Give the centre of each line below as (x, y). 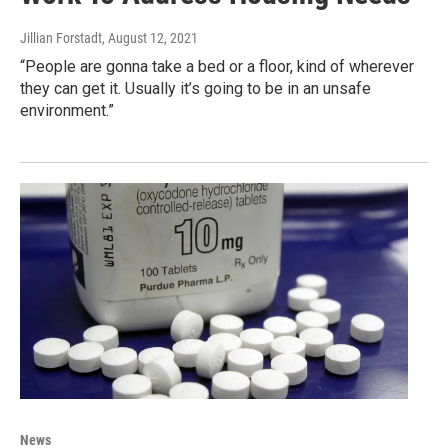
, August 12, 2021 (150, 37)
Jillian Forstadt (61, 37)
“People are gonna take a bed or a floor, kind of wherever (217, 66)
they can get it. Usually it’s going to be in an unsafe (195, 88)
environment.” (67, 110)
